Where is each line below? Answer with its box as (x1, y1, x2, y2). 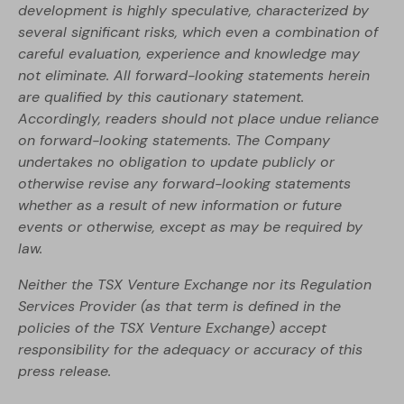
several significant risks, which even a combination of (18, 23, 378, 42)
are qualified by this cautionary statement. (18, 87, 304, 107)
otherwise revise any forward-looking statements (18, 174, 351, 194)
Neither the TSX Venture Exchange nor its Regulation (18, 275, 372, 295)
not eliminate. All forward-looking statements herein (18, 66, 370, 86)
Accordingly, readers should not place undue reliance (18, 109, 379, 129)
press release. (18, 362, 111, 381)
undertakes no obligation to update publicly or (18, 152, 335, 172)
